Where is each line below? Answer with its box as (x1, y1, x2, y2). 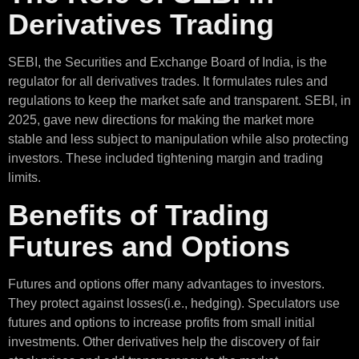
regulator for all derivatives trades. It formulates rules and (8, 75, 328, 89)
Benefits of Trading (8, 198, 269, 232)
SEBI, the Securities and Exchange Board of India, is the (8, 55, 327, 70)
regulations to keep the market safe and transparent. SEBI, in (8, 94, 351, 108)
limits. (8, 171, 41, 185)
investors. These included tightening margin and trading (8, 151, 323, 166)
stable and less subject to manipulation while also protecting (8, 132, 349, 147)
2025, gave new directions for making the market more (8, 113, 314, 127)
